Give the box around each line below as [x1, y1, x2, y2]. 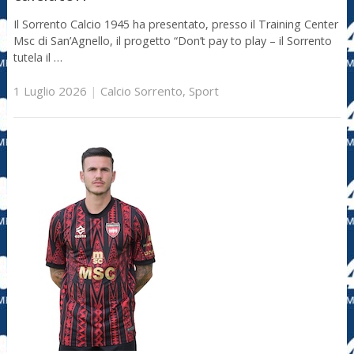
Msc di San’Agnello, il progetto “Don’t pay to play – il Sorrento [13, 32, 332, 48]
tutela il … [13, 49, 62, 65]
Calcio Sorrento [100, 83, 183, 100]
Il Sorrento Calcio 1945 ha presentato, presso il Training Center [13, 16, 338, 32]
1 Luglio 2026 [13, 83, 87, 100]
